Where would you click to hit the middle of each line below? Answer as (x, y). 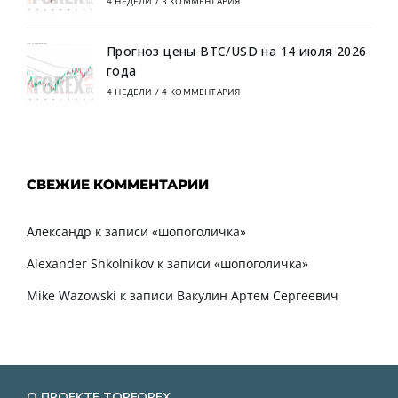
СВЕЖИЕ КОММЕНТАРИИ (118, 185)
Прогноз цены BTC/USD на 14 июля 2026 (237, 51)
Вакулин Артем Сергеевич (258, 296)
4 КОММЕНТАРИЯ (201, 91)
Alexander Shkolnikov (90, 264)
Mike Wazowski (72, 296)
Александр (59, 232)
